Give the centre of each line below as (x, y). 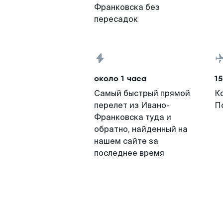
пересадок (116, 19)
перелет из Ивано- (132, 105)
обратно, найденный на (141, 129)
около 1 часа (120, 78)
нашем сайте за (126, 141)
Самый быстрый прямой (142, 93)
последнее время (129, 153)
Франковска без (127, 7)
